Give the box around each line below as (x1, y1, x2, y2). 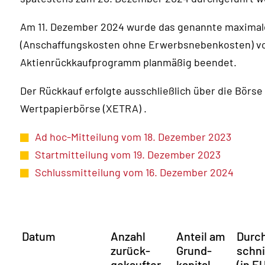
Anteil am (176, 228, 225, 243)
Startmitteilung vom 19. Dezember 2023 (35, 147, 221, 161)
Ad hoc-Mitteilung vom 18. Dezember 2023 (35, 130, 231, 143)
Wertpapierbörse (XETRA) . (20, 101, 147, 115)
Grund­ (176, 243, 212, 257)
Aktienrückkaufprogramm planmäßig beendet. (20, 55, 237, 69)
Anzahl (111, 228, 146, 243)
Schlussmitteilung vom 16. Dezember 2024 (35, 165, 234, 179)
